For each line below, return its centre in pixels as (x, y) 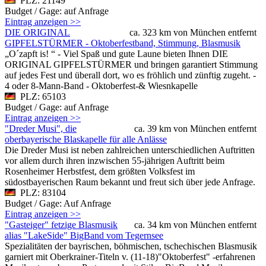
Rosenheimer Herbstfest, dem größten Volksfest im (100, 171)
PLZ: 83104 (41, 192)
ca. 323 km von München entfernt (193, 32)
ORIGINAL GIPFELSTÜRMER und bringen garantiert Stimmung (131, 64)
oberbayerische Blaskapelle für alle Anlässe (86, 139)
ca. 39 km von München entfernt (195, 128)
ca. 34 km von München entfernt (195, 224)
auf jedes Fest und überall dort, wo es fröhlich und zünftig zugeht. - (130, 75)
